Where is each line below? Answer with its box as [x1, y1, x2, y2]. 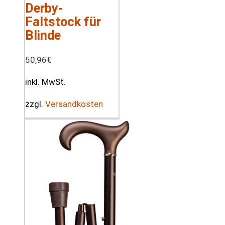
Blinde [25, 28, 61, 43]
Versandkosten [45, 98, 103, 109]
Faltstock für [25, 14, 101, 30]
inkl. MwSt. [25, 76, 66, 87]
